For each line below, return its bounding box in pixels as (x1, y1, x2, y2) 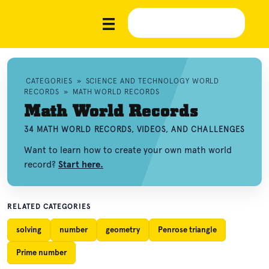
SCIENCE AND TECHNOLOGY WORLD (85, 77, 220, 85)
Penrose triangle (158, 225, 217, 234)
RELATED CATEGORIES (7, 202, 91, 211)
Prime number (16, 248, 67, 257)
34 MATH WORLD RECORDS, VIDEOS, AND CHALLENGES (24, 125, 245, 134)
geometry (106, 225, 140, 234)
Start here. (58, 159, 103, 170)
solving (16, 225, 41, 234)
